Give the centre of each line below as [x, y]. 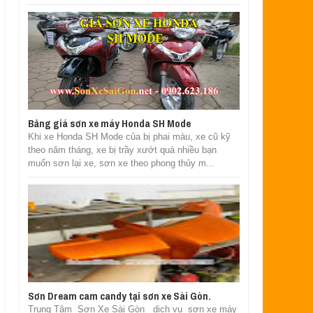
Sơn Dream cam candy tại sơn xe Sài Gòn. [119, 296]
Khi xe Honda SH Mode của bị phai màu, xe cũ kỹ [129, 136]
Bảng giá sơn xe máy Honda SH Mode [109, 123]
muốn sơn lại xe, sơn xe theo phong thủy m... [121, 163]
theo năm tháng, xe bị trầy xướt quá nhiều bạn [122, 150]
